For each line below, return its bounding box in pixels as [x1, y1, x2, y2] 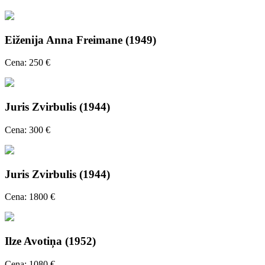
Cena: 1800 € [5, 192, 55, 202]
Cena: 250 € [5, 57, 50, 68]
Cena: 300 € [5, 124, 50, 135]
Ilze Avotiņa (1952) [5, 235, 96, 248]
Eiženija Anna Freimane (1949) [5, 33, 156, 46]
